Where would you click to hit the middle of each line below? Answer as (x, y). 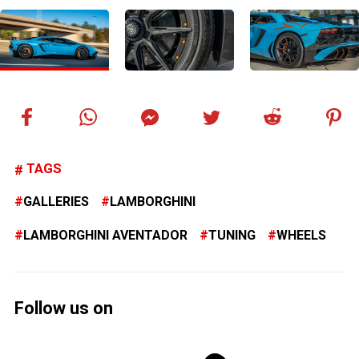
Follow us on (64, 309)
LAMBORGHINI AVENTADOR (105, 236)
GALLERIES (56, 202)
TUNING (232, 236)
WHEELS (301, 236)
